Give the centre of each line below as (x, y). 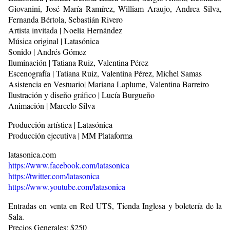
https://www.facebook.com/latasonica (69, 165)
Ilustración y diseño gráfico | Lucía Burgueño (81, 94)
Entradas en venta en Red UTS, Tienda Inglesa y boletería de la (115, 205)
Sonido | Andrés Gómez (47, 51)
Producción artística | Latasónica (60, 124)
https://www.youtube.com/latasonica (67, 186)
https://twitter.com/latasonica (54, 176)
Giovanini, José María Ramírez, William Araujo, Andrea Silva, (115, 8)
